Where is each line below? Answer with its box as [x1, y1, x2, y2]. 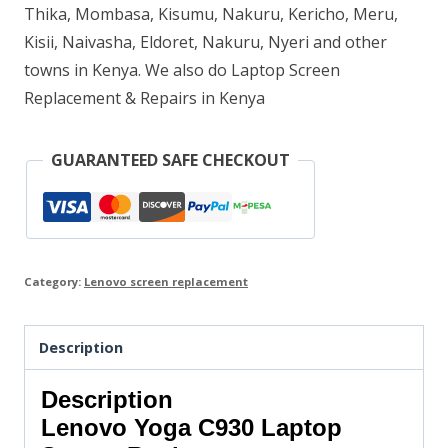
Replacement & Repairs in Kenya [24, 87, 265, 110]
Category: [24, 274, 84, 290]
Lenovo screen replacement [84, 274, 248, 290]
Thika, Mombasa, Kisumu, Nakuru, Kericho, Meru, [24, 3, 398, 26]
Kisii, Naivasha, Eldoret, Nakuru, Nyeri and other [24, 31, 387, 54]
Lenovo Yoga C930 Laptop [41, 413, 342, 441]
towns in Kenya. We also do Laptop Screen [24, 59, 340, 82]
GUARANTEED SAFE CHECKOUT [51, 149, 290, 172]
